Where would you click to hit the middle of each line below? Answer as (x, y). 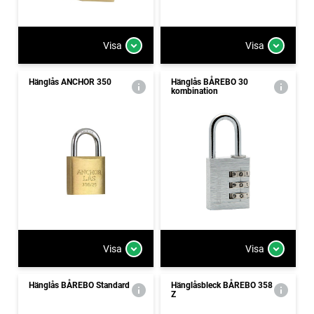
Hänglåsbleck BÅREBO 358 (222, 285)
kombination (194, 91)
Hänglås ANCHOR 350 (70, 82)
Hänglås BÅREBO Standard (79, 285)
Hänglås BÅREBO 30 (210, 82)
